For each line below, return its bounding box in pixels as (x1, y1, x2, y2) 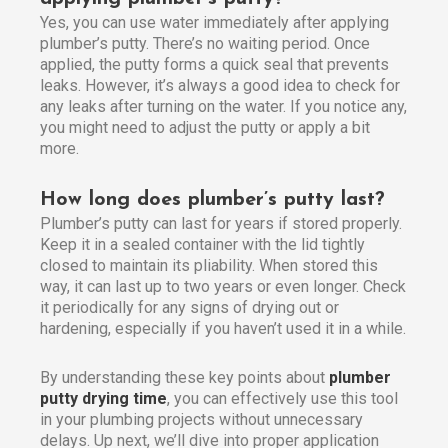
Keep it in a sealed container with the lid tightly (40, 235, 365, 255)
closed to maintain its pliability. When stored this (40, 256, 378, 276)
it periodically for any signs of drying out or (40, 298, 339, 318)
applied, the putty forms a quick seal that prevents (40, 55, 389, 75)
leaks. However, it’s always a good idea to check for (40, 76, 400, 96)
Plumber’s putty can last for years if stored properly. (40, 214, 402, 234)
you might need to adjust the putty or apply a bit (40, 118, 370, 138)
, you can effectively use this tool (167, 389, 398, 409)
